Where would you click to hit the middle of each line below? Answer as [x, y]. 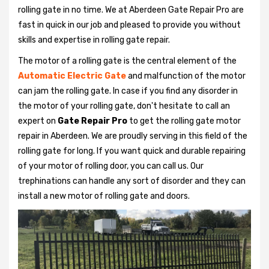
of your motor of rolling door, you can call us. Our [111, 166]
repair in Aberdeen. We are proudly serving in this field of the [133, 136]
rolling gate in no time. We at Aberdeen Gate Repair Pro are [131, 10]
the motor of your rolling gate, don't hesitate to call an [124, 106]
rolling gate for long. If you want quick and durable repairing [132, 151]
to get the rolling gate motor [184, 121]
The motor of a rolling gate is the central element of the [127, 61]
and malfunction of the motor [187, 76]
